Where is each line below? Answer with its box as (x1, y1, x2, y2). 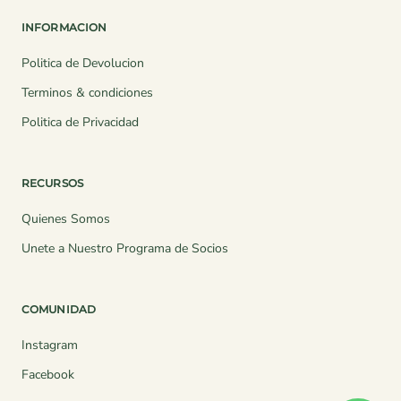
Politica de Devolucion (21, 54, 144, 72)
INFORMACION (21, 20, 107, 34)
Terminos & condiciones (21, 83, 153, 101)
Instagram (21, 336, 78, 354)
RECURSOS (21, 175, 83, 190)
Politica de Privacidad (21, 113, 139, 131)
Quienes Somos (21, 209, 110, 227)
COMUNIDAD (21, 302, 97, 316)
